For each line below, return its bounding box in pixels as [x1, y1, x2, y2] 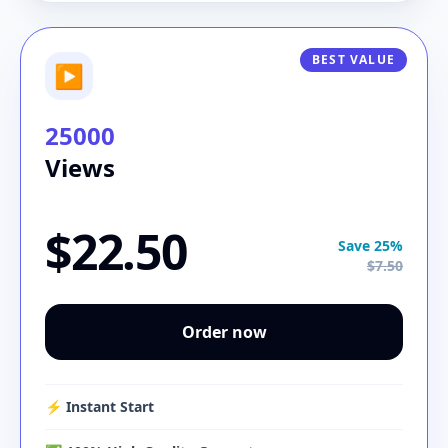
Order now [181, 321, 267, 343]
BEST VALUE [312, 51, 395, 68]
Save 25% [338, 236, 403, 255]
